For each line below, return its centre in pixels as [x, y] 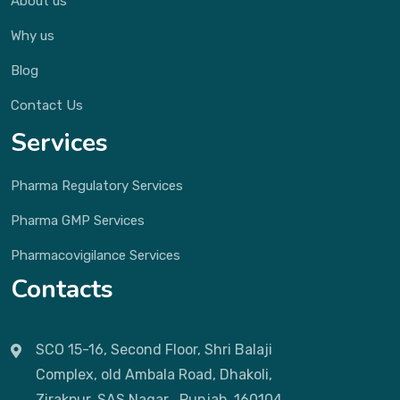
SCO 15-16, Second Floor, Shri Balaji [154, 350]
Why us [33, 36]
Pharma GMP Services [78, 221]
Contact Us [47, 105]
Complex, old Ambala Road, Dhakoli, [154, 375]
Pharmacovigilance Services [96, 255]
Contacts [62, 289]
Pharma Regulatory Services [97, 186]
